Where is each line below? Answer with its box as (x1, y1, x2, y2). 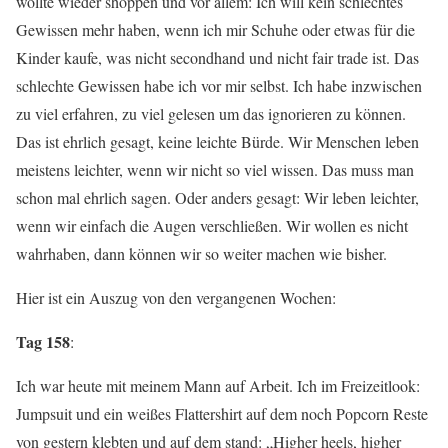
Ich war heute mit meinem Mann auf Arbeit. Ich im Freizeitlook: (16, 375, 420, 396)
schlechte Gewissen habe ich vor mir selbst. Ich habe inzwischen (16, 75, 422, 96)
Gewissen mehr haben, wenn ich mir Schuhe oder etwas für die (16, 19, 415, 40)
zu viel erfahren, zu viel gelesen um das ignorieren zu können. (16, 103, 406, 124)
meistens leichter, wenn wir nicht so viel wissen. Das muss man (16, 159, 414, 180)
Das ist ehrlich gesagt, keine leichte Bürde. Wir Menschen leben (16, 131, 419, 152)
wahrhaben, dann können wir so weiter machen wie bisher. (16, 243, 387, 264)
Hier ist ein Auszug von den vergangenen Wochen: (16, 287, 336, 308)
